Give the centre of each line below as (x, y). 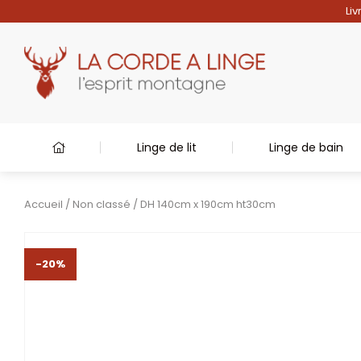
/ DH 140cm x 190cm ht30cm (203, 204)
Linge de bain (306, 147)
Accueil (44, 204)
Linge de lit (167, 147)
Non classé (102, 204)
